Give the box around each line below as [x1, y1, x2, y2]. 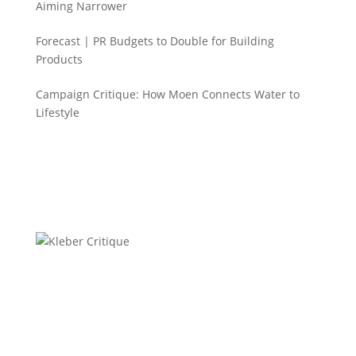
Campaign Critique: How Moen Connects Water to [35, 87, 300, 102]
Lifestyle [35, 105, 79, 120]
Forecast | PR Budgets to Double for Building [35, 33, 274, 48]
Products [35, 52, 83, 67]
